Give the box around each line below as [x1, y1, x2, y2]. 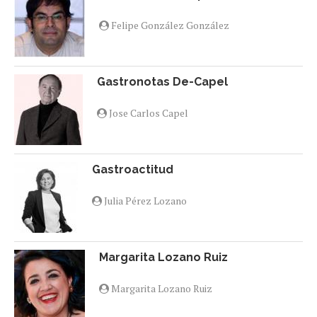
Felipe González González [109, 18, 229, 33]
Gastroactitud [92, 163, 173, 177]
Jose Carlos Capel [107, 106, 188, 120]
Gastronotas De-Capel [97, 75, 228, 89]
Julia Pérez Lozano [102, 194, 187, 208]
